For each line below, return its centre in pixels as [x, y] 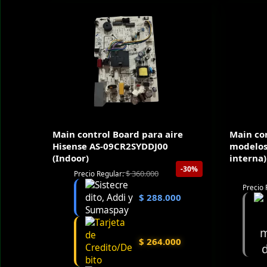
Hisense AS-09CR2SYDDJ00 [110, 146]
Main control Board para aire [118, 134]
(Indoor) [71, 158]
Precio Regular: [99, 173]
